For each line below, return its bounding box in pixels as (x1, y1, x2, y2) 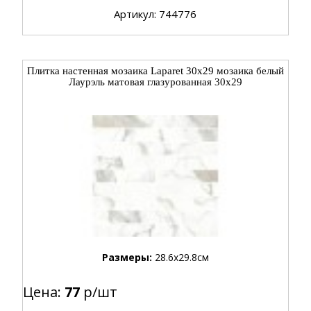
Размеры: (101, 250, 155, 264)
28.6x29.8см (154, 250, 209, 264)
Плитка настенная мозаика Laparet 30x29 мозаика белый (26, 65, 284, 76)
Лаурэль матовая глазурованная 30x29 (68, 76, 242, 87)
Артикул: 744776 (114, 6, 197, 21)
